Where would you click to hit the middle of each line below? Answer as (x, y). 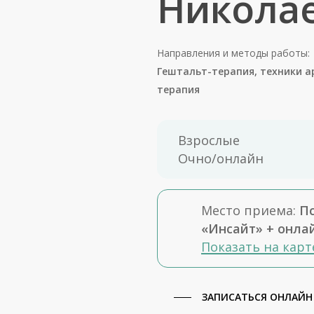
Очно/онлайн (221, 158)
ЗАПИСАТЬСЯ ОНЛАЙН (257, 297)
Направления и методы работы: (233, 53)
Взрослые (209, 140)
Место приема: (250, 210)
